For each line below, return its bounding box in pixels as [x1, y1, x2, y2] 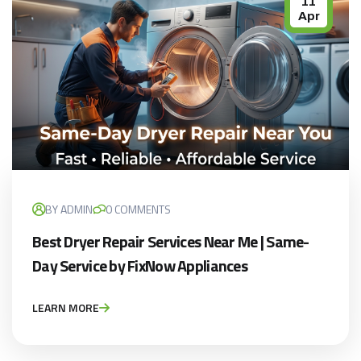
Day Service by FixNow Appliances [32, 253, 247, 279]
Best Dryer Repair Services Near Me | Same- [32, 229, 309, 255]
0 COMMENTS [106, 201, 171, 218]
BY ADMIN [45, 201, 93, 218]
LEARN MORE [32, 299, 99, 317]
